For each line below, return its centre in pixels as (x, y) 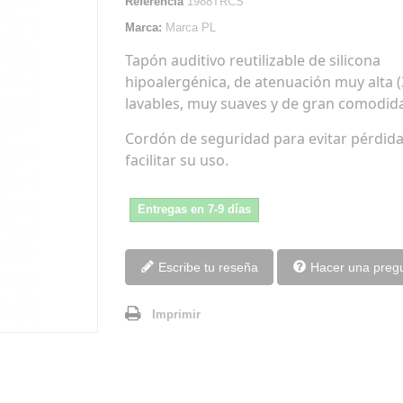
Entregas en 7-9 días (194, 209)
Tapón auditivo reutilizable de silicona (253, 60)
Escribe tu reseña (208, 267)
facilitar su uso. (177, 160)
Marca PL (191, 27)
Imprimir (176, 314)
